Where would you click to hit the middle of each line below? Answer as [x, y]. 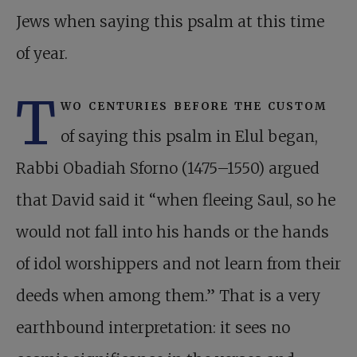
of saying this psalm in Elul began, [189, 137]
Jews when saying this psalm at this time [170, 22]
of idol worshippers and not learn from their [178, 264]
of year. [42, 54]
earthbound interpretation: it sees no [153, 328]
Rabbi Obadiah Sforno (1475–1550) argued [168, 169]
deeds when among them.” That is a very [168, 296]
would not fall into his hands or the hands [173, 232]
